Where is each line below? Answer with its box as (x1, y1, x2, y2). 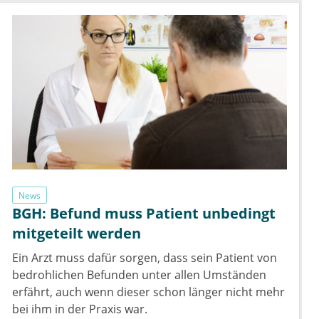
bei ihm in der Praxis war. (12, 301, 147, 318)
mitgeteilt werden (12, 224, 141, 244)
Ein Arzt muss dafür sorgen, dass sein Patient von (12, 250, 277, 266)
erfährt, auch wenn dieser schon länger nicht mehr (12, 284, 285, 300)
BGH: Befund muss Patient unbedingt (12, 204, 276, 224)
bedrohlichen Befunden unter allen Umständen (12, 267, 266, 283)
